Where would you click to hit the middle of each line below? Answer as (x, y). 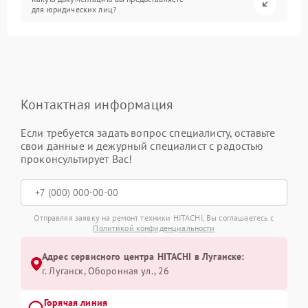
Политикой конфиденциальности (154, 228)
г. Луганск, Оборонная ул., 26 (106, 271)
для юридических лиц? (74, 9)
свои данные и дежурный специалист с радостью (142, 146)
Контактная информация (97, 105)
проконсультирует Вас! (77, 159)
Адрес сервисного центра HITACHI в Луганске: (143, 257)
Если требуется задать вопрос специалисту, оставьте (148, 133)
